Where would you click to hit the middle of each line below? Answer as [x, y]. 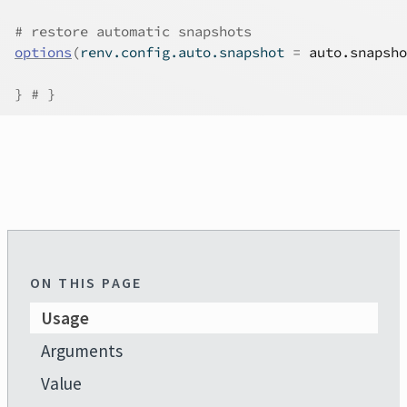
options [43, 52]
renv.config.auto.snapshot [186, 52]
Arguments [82, 351]
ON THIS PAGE [86, 283]
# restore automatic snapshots [133, 31]
